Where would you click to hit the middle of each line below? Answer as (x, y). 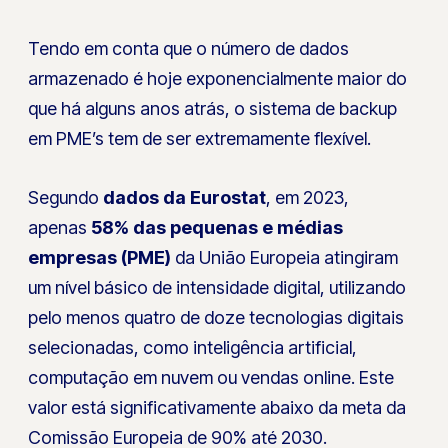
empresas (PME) (100, 258)
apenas (60, 228)
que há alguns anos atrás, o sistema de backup (213, 109)
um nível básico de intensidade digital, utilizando (217, 288)
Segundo (64, 198)
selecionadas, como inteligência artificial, (193, 348)
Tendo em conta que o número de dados (189, 49)
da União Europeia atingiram (285, 258)
